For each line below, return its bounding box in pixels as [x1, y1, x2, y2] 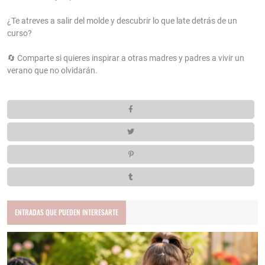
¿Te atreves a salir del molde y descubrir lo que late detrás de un [7, 16, 237, 26]
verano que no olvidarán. [7, 66, 98, 76]
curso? [7, 28, 34, 38]
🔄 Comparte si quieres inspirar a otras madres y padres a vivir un [7, 53, 244, 63]
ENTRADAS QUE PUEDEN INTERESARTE [15, 207, 119, 218]
